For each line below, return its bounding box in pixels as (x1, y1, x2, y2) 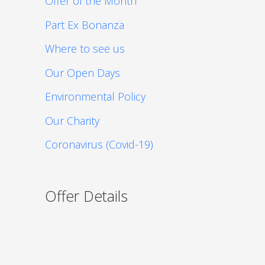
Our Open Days (45, 65, 120, 80)
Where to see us (45, 41, 125, 56)
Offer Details (45, 185, 128, 206)
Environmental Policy (45, 89, 146, 104)
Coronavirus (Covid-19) (45, 137, 153, 152)
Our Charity (45, 113, 99, 128)
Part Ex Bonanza (45, 17, 124, 32)
